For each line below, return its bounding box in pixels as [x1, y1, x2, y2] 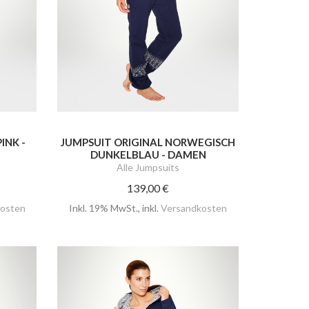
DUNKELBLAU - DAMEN [90, 148, 206, 161]
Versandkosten [161, 202, 228, 215]
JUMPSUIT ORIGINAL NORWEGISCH [61, 136, 236, 149]
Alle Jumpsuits [117, 161, 180, 174]
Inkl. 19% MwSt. [69, 202, 139, 215]
